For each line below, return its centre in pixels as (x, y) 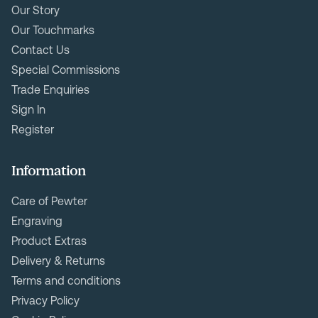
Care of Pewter (49, 202)
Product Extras (49, 241)
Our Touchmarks (53, 31)
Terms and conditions (66, 281)
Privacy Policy (45, 301)
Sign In (28, 110)
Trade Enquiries (50, 90)
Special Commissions (66, 70)
